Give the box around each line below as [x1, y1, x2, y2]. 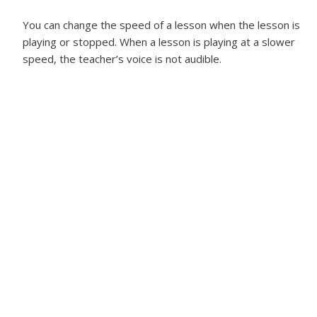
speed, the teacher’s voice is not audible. [23, 52, 221, 66]
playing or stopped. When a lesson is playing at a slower [23, 35, 295, 49]
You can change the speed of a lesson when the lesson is [23, 18, 300, 32]
